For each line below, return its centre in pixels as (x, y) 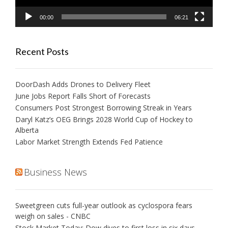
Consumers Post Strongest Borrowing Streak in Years (104, 107)
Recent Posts (42, 51)
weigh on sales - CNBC (53, 216)
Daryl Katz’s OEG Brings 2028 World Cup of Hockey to (104, 119)
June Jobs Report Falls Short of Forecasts (83, 96)
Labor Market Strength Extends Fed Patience (89, 141)
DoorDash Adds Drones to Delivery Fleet (84, 84)
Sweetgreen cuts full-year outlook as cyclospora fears (104, 205)
